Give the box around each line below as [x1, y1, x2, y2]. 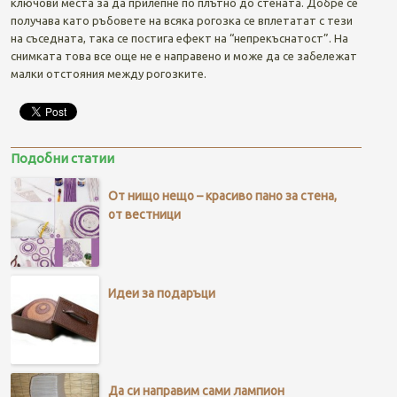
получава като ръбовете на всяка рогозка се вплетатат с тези [10, 13, 353, 27]
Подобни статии [10, 150, 114, 166]
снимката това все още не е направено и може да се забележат [10, 49, 357, 62]
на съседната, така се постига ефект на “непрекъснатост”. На [10, 31, 348, 44]
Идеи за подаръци [107, 285, 215, 300]
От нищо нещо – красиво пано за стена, [107, 188, 337, 203]
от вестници [107, 206, 181, 222]
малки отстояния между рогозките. [10, 66, 206, 80]
